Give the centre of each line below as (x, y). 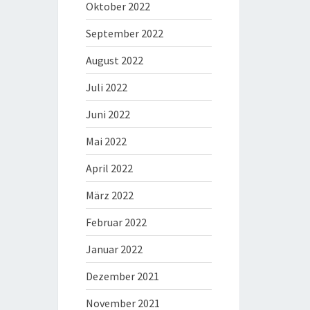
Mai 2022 (106, 141)
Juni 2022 (108, 114)
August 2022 (114, 60)
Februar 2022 (116, 222)
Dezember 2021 (122, 276)
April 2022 (109, 168)
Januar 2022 (114, 249)
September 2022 (124, 33)
